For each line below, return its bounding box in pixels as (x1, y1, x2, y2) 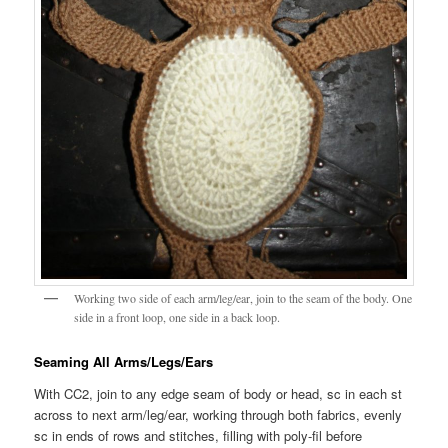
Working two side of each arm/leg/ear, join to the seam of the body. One (74, 289, 413, 306)
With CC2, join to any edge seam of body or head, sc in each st (34, 383, 403, 403)
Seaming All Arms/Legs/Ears (34, 352, 214, 372)
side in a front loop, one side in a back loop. (74, 308, 281, 325)
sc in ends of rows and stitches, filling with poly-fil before (34, 425, 363, 445)
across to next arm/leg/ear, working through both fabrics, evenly (34, 404, 403, 424)
